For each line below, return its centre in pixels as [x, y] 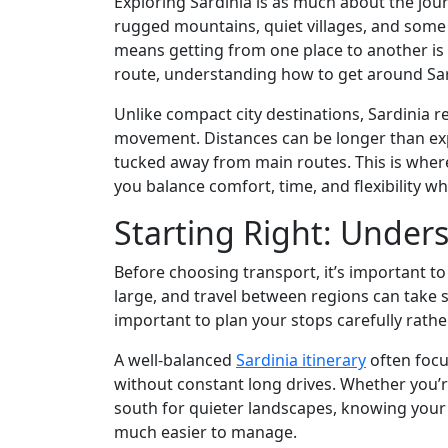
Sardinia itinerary [301, 360]
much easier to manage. [205, 432]
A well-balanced [175, 360]
